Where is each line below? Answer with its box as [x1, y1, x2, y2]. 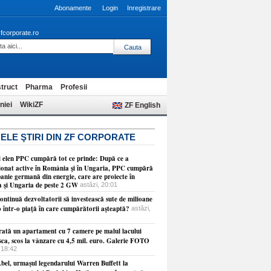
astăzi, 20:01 [80, 181, 117, 188]
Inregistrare [127, 4, 161, 11]
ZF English [125, 101, 160, 109]
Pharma [25, 83, 53, 91]
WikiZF [20, 100, 43, 109]
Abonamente [54, 4, 91, 11]
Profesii [60, 83, 87, 91]
